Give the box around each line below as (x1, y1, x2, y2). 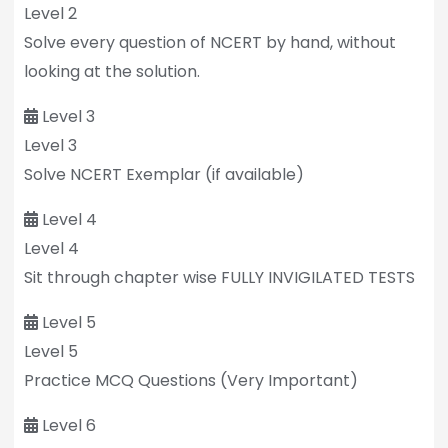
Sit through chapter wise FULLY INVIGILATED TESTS (23, 265, 415, 289)
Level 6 (41, 413, 96, 437)
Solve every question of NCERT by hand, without (23, 30, 396, 54)
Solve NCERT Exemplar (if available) (23, 162, 304, 186)
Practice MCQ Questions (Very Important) (23, 368, 358, 392)
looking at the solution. (23, 59, 200, 83)
